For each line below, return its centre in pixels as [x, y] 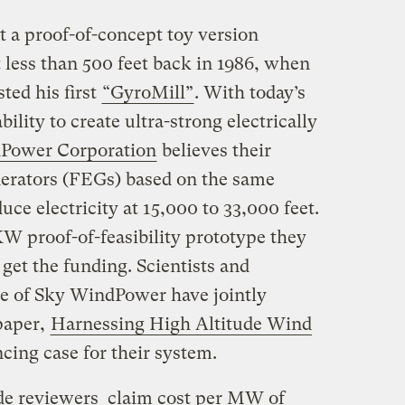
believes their [214, 150]
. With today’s [250, 92]
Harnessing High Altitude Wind [181, 324]
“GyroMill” [147, 92]
